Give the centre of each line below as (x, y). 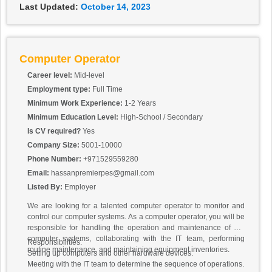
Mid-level (89, 76)
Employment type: (60, 90)
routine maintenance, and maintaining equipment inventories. (128, 250)
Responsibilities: (55, 243)
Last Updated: (49, 7)
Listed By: (46, 187)
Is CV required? (55, 131)
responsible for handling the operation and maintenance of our (136, 228)
